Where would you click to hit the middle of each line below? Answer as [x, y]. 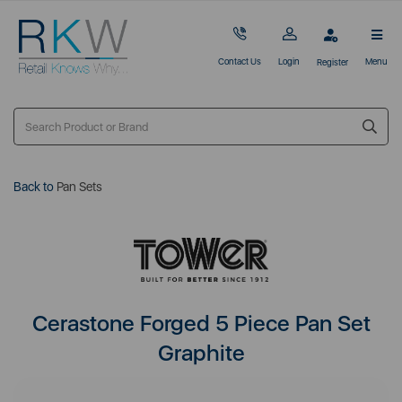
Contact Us [240, 61]
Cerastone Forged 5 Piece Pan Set [201, 323]
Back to [34, 187]
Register [332, 61]
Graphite [201, 352]
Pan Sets [79, 187]
